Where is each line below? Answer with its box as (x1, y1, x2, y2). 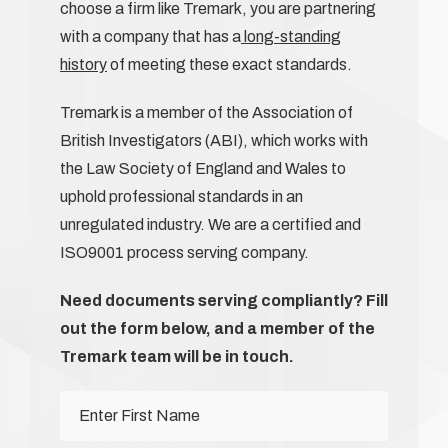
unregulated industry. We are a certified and (60, 215, 361, 233)
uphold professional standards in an (60, 187, 303, 205)
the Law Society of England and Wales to (60, 159, 346, 177)
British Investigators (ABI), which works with (60, 131, 368, 149)
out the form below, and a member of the (60, 319, 375, 337)
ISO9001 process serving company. (60, 243, 309, 261)
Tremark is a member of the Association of (60, 103, 353, 121)
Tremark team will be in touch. (60, 347, 294, 365)
